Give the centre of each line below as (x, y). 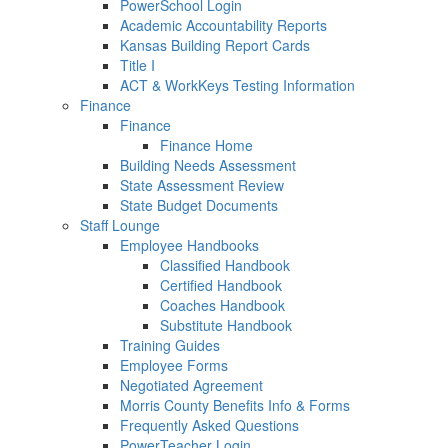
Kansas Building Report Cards (215, 45)
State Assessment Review (202, 185)
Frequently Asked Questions (209, 425)
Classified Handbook (225, 265)
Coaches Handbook (222, 305)
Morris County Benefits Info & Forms (235, 405)
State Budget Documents (199, 205)
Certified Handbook (221, 285)
